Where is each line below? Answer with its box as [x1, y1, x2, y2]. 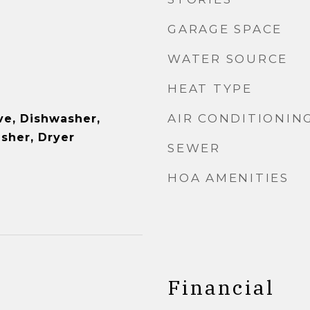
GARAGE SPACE [167, 22, 282, 36]
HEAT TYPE [167, 82, 253, 95]
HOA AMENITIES [167, 171, 289, 185]
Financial [167, 274, 275, 300]
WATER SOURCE [167, 52, 288, 66]
